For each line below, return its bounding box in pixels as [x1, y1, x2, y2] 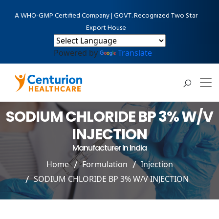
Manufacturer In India [72, 142, 147, 153]
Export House [86, 22, 126, 34]
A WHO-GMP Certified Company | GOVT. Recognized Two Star [14, 10, 197, 22]
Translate [117, 47, 152, 58]
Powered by [53, 47, 100, 58]
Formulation [82, 158, 128, 170]
